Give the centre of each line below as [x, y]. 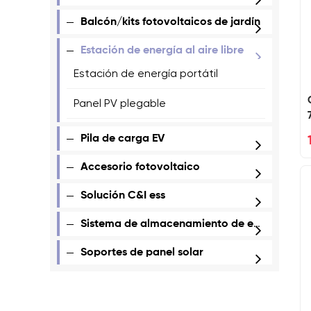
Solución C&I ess [123, 196]
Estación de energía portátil [146, 73]
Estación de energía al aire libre [162, 51]
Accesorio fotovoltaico [140, 167]
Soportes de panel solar [142, 253]
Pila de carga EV [123, 139]
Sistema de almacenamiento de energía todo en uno [167, 224]
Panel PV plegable [120, 103]
